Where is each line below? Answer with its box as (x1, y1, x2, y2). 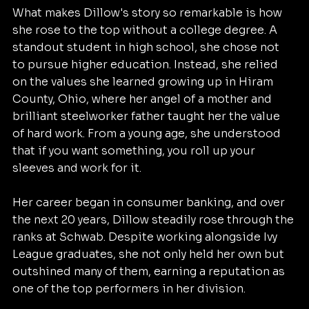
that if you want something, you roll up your (12, 143, 258, 159)
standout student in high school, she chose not (12, 40, 282, 55)
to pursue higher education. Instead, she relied (12, 57, 281, 72)
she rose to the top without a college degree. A (12, 23, 280, 38)
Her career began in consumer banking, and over (12, 195, 288, 210)
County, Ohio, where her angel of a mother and (12, 92, 275, 107)
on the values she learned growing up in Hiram (12, 74, 276, 90)
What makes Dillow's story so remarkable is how (12, 6, 285, 21)
